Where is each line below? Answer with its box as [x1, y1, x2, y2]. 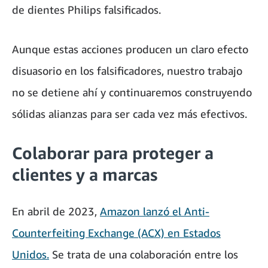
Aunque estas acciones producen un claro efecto [12, 42, 248, 56]
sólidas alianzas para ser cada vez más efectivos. [12, 107, 247, 121]
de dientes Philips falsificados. [12, 3, 161, 17]
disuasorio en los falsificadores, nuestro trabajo [12, 64, 242, 78]
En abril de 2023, [12, 205, 100, 218]
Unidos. [12, 248, 49, 261]
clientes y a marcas [12, 165, 157, 185]
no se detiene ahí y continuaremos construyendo [12, 86, 252, 99]
